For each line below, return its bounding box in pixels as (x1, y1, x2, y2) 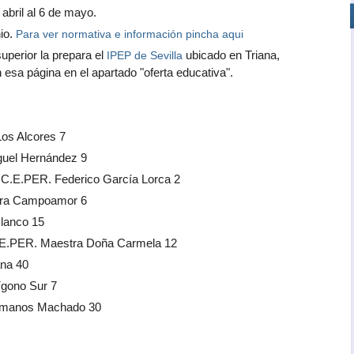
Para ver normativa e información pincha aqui (16, 28, 243, 40)
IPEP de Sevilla (107, 49, 183, 62)
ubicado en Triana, (183, 48, 280, 62)
